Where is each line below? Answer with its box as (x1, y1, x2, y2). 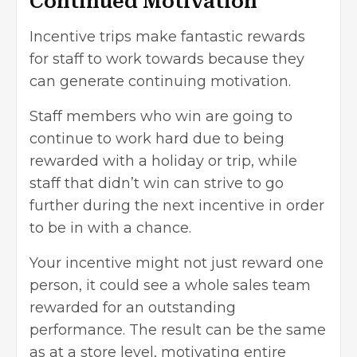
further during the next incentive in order (29, 197, 324, 215)
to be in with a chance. (29, 219, 191, 237)
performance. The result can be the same (29, 321, 326, 339)
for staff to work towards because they (29, 50, 304, 69)
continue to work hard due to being (29, 130, 284, 148)
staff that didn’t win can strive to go (29, 175, 284, 193)
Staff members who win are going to (29, 108, 292, 126)
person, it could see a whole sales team (29, 277, 311, 295)
